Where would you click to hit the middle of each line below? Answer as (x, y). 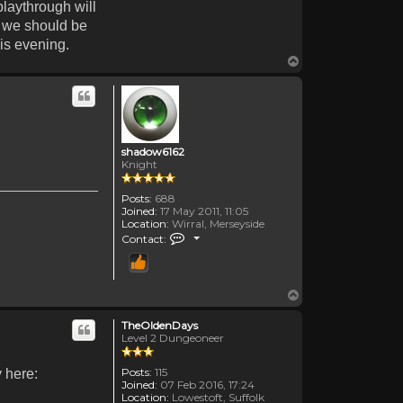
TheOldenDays (160, 325)
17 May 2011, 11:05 (203, 210)
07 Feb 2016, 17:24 (206, 384)
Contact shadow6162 (241, 235)
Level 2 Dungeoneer (173, 337)
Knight (139, 164)
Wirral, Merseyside (217, 223)
